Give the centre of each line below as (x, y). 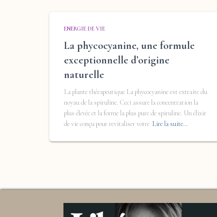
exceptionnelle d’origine (117, 60)
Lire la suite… (170, 124)
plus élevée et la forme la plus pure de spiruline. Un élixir (135, 113)
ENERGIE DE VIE (85, 28)
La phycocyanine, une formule (129, 45)
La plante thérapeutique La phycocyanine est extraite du (136, 92)
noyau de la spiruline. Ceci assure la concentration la (131, 102)
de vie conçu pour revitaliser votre (107, 124)
